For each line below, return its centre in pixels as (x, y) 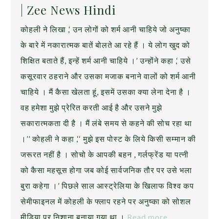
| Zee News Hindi (68, 10)
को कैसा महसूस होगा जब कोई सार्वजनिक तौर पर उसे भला (107, 170)
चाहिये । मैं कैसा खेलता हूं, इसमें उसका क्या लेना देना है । (106, 92)
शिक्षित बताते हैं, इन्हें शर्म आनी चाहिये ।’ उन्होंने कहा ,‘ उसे (106, 60)
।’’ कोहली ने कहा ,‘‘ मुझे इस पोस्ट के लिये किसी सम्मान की (109, 139)
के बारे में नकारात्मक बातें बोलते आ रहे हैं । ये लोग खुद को (106, 45)
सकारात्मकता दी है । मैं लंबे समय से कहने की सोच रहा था (107, 123)
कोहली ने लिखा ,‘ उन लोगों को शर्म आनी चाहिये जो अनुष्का (106, 29)
